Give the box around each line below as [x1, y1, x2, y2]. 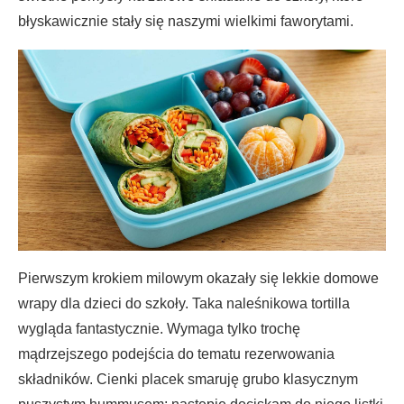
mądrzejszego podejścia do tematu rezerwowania [18, 345, 335, 362]
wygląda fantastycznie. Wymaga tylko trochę [18, 320, 300, 336]
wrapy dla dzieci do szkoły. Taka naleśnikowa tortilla [18, 295, 350, 311]
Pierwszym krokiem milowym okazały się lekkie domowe [18, 270, 379, 286]
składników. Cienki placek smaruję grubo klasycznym [18, 371, 358, 387]
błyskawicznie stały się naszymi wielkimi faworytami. [18, 14, 353, 30]
